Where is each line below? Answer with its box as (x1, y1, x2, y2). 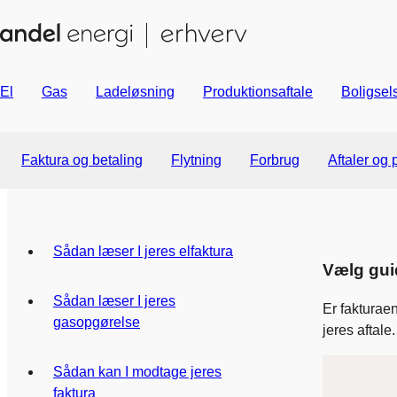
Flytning (171, 152, 222, 167)
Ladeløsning (96, 84, 175, 99)
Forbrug (250, 152, 300, 167)
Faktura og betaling (21, 152, 143, 167)
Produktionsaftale (203, 84, 313, 99)
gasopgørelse (53, 315, 140, 330)
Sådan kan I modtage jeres (53, 364, 222, 379)
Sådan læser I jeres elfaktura (53, 244, 233, 259)
